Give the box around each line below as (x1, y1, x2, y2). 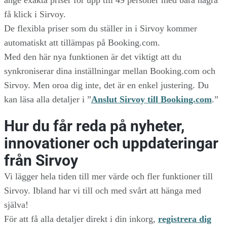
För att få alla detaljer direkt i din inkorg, (4, 213, 158, 224)
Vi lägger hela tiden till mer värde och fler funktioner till (4, 171, 213, 181)
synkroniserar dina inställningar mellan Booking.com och (4, 65, 215, 76)
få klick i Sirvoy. (4, 9, 66, 19)
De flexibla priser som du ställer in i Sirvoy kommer (4, 23, 197, 33)
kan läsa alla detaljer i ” (4, 94, 91, 104)
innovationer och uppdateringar (4, 134, 218, 152)
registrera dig (158, 213, 211, 224)
